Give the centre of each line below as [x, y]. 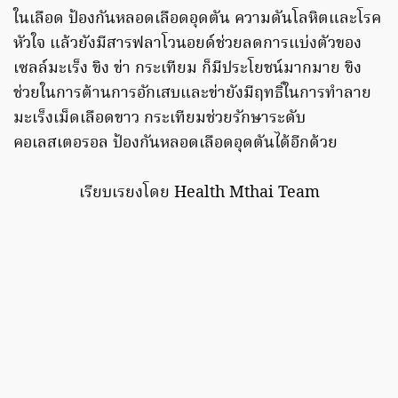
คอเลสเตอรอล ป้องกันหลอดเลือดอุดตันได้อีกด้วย [175, 143]
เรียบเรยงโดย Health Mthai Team [199, 193]
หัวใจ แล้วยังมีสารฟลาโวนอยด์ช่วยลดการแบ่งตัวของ [187, 44]
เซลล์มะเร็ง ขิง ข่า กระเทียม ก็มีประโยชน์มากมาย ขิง [187, 68]
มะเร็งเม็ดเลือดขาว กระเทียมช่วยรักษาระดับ [159, 118]
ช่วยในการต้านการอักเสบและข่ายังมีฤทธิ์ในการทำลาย [192, 93]
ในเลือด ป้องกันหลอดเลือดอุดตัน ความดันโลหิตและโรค [197, 19]
